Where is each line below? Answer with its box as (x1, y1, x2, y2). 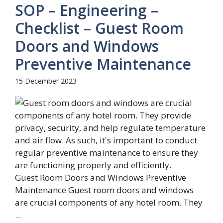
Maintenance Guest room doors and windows (15, 184, 194, 196)
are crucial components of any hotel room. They (15, 196, 203, 208)
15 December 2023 (15, 76, 77, 86)
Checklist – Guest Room (15, 17, 184, 38)
